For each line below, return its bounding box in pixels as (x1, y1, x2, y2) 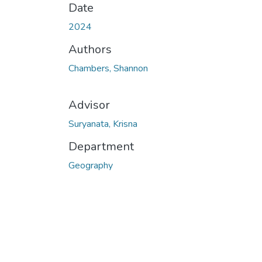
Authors (68, 42, 112, 58)
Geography (68, 159, 113, 173)
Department (68, 139, 134, 155)
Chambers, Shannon (68, 62, 148, 75)
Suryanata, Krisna (68, 118, 137, 131)
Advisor (68, 97, 110, 113)
